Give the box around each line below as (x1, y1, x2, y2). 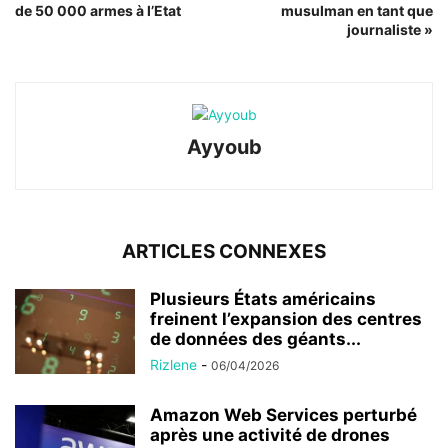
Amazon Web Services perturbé (150, 404, 417, 425)
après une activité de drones (150, 424, 390, 445)
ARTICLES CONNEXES (122, 239, 326, 263)
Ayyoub (186, 134, 262, 159)
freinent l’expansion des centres (150, 308, 422, 329)
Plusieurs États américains (150, 288, 376, 309)
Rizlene (150, 355, 197, 373)
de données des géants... (150, 328, 361, 349)
